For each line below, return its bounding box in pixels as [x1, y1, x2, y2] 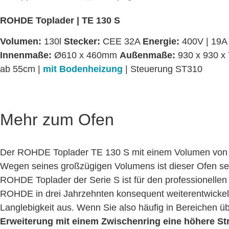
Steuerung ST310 [130, 64, 202, 75]
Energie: [143, 36, 182, 47]
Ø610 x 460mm [54, 50, 120, 61]
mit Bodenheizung [43, 64, 123, 75]
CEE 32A [100, 36, 143, 47]
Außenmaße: [120, 50, 178, 61]
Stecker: [64, 36, 100, 47]
